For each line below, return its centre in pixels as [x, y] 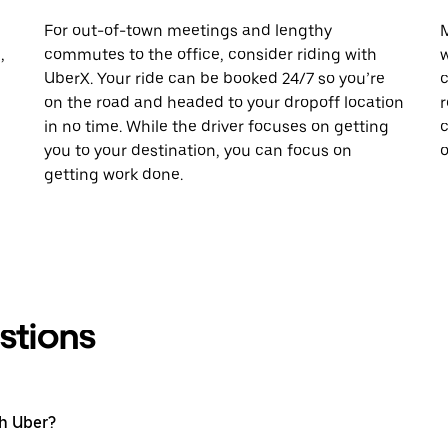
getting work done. [113, 174]
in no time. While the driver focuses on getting [216, 126]
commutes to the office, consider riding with [210, 54]
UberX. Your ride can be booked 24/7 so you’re [214, 78]
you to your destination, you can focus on [198, 150]
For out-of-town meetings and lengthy [188, 30]
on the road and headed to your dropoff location [224, 102]
